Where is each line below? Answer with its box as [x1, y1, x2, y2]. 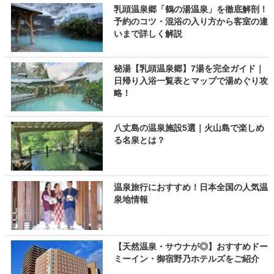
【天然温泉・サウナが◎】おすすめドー [113, 242, 268, 251]
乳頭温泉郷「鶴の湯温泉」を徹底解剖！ [113, 4, 268, 14]
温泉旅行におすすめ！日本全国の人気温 [113, 182, 268, 192]
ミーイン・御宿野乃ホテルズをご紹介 [113, 254, 259, 264]
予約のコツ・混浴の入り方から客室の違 [113, 17, 268, 26]
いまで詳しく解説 [113, 29, 182, 39]
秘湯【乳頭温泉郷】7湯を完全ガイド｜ [113, 64, 264, 73]
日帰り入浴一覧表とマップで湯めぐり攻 [113, 76, 268, 86]
